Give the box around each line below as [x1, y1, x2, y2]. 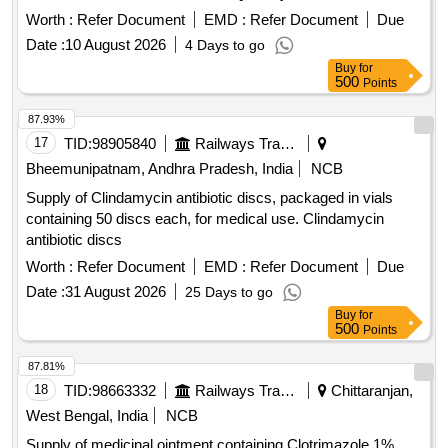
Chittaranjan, [327, 382, 413, 400]
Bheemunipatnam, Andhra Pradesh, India [26, 160, 293, 178]
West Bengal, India [26, 407, 148, 425]
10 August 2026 [65, 36, 166, 54]
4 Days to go [185, 37, 265, 54]
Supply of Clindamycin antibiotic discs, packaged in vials [26, 189, 393, 207]
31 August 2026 [65, 283, 166, 301]
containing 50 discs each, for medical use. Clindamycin [26, 210, 384, 228]
